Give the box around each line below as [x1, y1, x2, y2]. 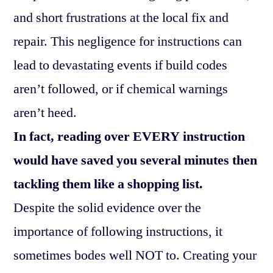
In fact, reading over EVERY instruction [13, 127, 245, 145]
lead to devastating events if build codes [13, 56, 227, 74]
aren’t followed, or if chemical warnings [13, 80, 228, 97]
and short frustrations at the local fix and [13, 9, 229, 26]
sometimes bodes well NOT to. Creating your [13, 246, 257, 264]
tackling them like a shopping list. [13, 175, 203, 193]
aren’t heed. [13, 104, 77, 121]
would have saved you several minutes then [13, 151, 257, 169]
